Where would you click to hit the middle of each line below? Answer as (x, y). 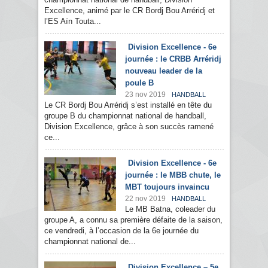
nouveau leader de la (164, 71)
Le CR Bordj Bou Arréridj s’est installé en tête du (128, 105)
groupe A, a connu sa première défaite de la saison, (133, 220)
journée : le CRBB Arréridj (173, 59)
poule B (139, 83)
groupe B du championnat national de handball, (125, 116)
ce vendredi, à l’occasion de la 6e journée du (121, 231)
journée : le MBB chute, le (173, 175)
